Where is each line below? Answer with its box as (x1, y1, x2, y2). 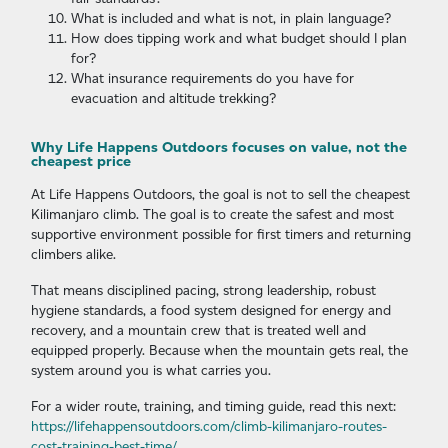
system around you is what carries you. (31, 362, 271, 379)
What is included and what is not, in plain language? (71, 10, 391, 27)
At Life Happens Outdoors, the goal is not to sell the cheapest (31, 186, 410, 203)
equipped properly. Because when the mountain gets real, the (31, 342, 408, 359)
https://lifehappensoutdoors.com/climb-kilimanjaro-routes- (31, 418, 387, 435)
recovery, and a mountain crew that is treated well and (31, 322, 366, 339)
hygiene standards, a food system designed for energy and (31, 302, 391, 319)
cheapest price (31, 152, 131, 171)
